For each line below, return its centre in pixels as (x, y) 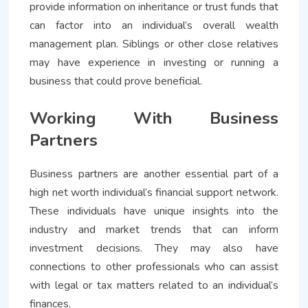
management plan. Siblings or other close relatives (154, 44)
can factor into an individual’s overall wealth (154, 25)
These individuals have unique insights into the (154, 211)
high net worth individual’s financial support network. (154, 192)
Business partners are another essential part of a (154, 174)
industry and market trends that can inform (154, 229)
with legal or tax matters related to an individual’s (154, 285)
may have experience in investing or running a (154, 62)
